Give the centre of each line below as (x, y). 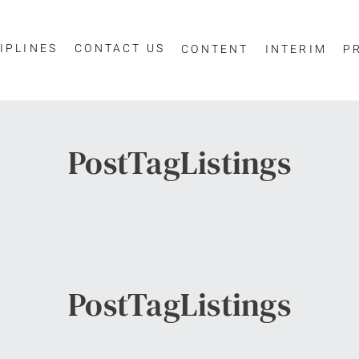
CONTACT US (120, 48)
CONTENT (215, 49)
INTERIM (296, 49)
